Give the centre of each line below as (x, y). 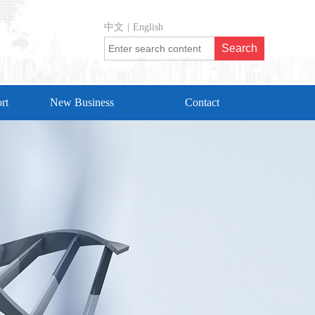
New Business (82, 102)
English (148, 27)
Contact (202, 102)
